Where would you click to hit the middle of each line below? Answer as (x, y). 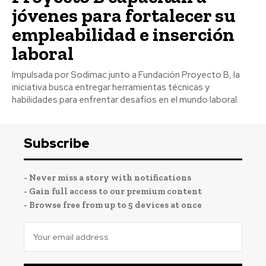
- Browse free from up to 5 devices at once (113, 205)
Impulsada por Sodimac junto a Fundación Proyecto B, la (126, 75)
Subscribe (57, 143)
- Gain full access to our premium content (113, 191)
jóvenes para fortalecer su (123, 15)
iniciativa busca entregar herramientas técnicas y (111, 87)
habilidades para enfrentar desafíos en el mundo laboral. (125, 99)
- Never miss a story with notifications (107, 177)
